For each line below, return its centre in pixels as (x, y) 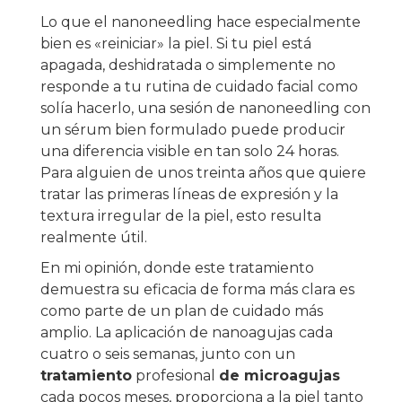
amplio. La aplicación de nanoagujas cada (187, 333)
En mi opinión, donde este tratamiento (177, 268)
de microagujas (280, 376)
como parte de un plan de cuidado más (182, 311)
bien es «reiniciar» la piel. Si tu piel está (176, 44)
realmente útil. (94, 238)
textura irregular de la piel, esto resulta (181, 216)
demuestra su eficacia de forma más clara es (197, 290)
